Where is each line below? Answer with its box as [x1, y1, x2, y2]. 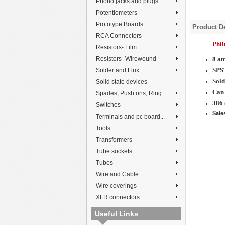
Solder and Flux [96, 67, 139, 74]
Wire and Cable [96, 171, 139, 178]
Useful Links [95, 210, 138, 218]
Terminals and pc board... [96, 113, 165, 120]
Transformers [96, 136, 132, 143]
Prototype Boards [96, 21, 143, 28]
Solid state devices [96, 78, 147, 85]
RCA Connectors [96, 32, 142, 39]
